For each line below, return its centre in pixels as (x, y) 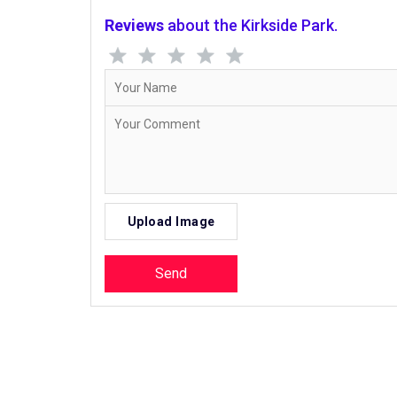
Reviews (134, 25)
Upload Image (171, 222)
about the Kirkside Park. (253, 25)
